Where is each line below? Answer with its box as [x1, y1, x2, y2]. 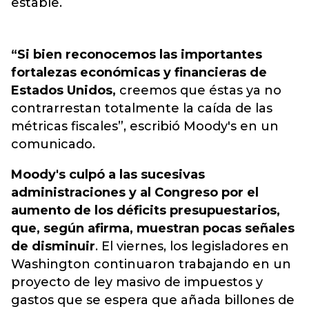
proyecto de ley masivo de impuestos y [11, 275, 263, 290]
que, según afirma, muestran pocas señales [11, 221, 295, 236]
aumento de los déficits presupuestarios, [11, 203, 280, 218]
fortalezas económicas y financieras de [11, 65, 267, 80]
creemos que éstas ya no [116, 83, 281, 98]
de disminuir [11, 239, 95, 254]
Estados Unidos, [11, 83, 116, 98]
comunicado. [11, 137, 95, 152]
